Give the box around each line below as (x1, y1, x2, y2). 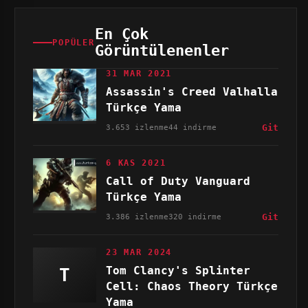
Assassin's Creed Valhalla (106, 85, 278, 98)
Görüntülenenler (94, 42, 229, 59)
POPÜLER (52, 38, 95, 47)
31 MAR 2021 (106, 69, 173, 78)
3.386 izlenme (106, 212, 169, 221)
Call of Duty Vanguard (106, 175, 251, 188)
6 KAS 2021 (106, 158, 166, 168)
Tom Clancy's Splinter (106, 264, 251, 277)
